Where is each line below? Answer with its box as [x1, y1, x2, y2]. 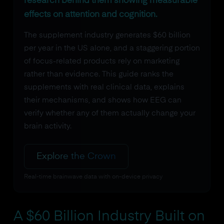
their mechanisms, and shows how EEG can [23, 96, 181, 104]
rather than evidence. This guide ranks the [23, 70, 173, 78]
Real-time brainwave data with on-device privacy [23, 174, 162, 180]
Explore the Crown [36, 152, 116, 161]
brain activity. [23, 122, 71, 130]
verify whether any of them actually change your [23, 109, 195, 117]
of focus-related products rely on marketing [23, 57, 179, 65]
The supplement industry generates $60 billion [23, 31, 190, 39]
